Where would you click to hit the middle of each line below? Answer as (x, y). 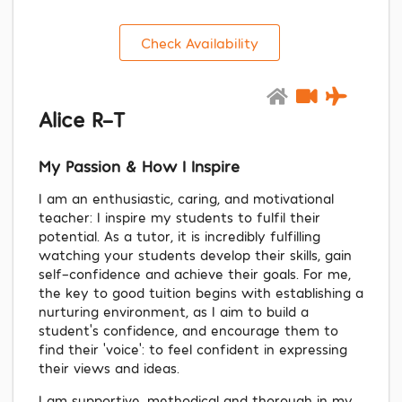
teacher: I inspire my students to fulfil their (179, 217)
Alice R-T (82, 119)
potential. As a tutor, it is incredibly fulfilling (179, 236)
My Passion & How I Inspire (139, 166)
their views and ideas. (109, 367)
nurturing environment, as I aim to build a (174, 311)
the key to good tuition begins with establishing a (201, 292)
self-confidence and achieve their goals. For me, (195, 273)
